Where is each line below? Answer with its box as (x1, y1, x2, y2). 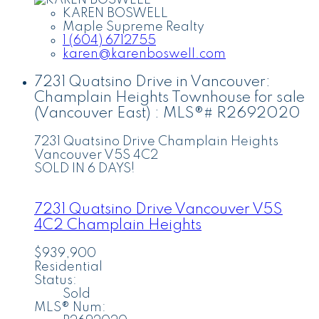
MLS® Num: (34, 301, 106, 315)
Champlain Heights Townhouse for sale (34, 90, 305, 105)
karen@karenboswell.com (63, 48, 226, 61)
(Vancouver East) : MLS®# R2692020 (34, 105, 300, 121)
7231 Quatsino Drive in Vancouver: (34, 74, 271, 90)
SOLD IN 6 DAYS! (34, 162, 135, 175)
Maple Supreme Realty (63, 21, 204, 34)
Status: (34, 274, 77, 288)
